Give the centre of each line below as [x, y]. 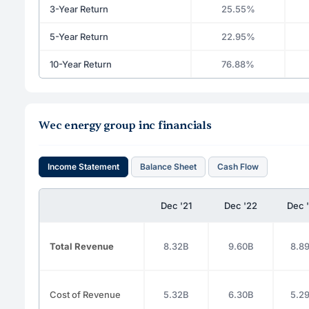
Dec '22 [241, 205]
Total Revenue [82, 246]
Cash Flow [238, 167]
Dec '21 [176, 205]
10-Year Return [81, 64]
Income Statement [83, 167]
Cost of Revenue [85, 294]
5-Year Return [79, 36]
